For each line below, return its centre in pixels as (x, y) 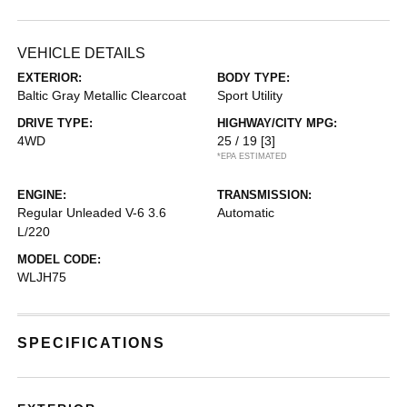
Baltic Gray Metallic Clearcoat (102, 95)
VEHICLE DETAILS (82, 53)
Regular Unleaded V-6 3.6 (92, 213)
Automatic (246, 213)
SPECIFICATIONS (92, 343)
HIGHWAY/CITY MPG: (277, 123)
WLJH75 (42, 277)
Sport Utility (250, 95)
